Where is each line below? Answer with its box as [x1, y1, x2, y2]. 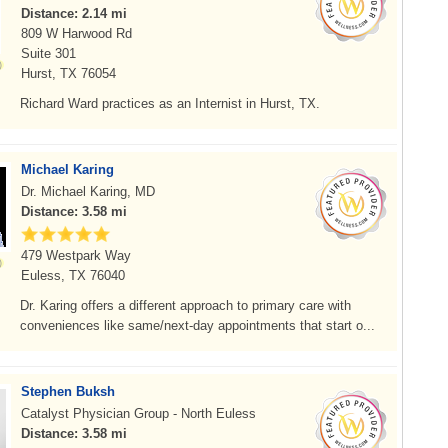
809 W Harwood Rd [21, 26, 132, 41]
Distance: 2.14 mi [21, 6, 127, 21]
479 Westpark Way [21, 248, 131, 263]
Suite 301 [21, 46, 76, 61]
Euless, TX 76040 [21, 268, 125, 283]
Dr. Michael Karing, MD [21, 184, 155, 199]
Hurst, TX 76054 [21, 66, 116, 81]
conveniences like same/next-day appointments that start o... [20, 318, 375, 333]
